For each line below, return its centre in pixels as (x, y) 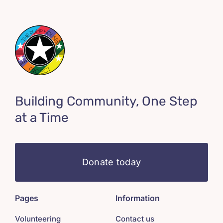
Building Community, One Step (106, 102)
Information (137, 198)
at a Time (42, 118)
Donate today (111, 162)
